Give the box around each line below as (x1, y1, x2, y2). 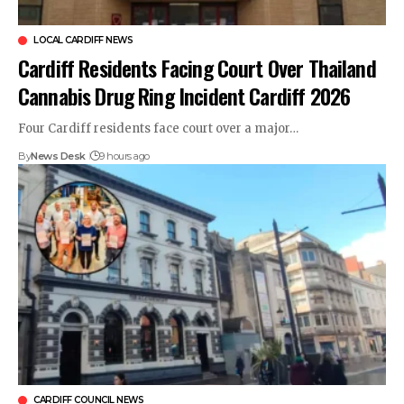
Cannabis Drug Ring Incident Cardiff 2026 (18, 79, 351, 113)
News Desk (31, 150, 86, 163)
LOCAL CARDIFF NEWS (33, 34, 133, 47)
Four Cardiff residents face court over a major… (18, 121, 298, 137)
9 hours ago (99, 150, 150, 163)
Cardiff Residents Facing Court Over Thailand (18, 51, 376, 85)
